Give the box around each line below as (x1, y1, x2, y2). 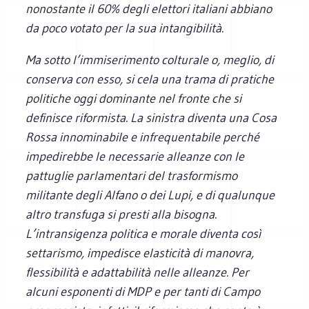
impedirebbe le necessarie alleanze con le (26, 148, 245, 164)
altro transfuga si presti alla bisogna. (26, 206, 217, 222)
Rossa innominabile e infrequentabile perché (26, 129, 260, 145)
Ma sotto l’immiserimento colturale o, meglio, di (26, 52, 275, 68)
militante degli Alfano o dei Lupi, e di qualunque (26, 187, 275, 203)
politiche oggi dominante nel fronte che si (26, 90, 242, 106)
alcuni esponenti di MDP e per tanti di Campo (26, 283, 261, 299)
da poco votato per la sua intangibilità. (26, 20, 224, 36)
